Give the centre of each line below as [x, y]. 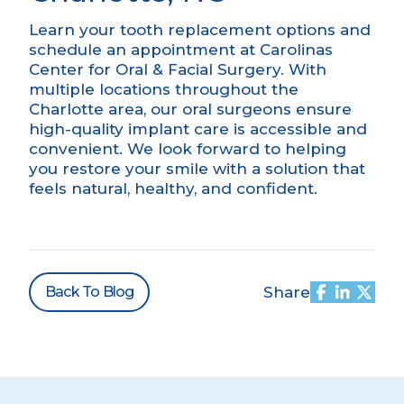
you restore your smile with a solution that [197, 169]
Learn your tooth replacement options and [200, 30]
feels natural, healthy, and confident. [173, 189]
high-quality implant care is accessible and [198, 129]
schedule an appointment [132, 50]
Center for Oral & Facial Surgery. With [178, 70]
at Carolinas [284, 50]
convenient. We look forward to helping [188, 149]
